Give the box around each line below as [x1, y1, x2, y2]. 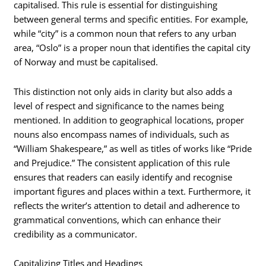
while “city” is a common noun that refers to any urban [14, 27, 237, 40]
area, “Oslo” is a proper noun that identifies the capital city [14, 42, 251, 54]
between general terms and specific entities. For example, [14, 13, 249, 26]
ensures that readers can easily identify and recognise [14, 170, 233, 183]
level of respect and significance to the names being [14, 99, 224, 112]
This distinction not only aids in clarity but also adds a [14, 85, 233, 97]
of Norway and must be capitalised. [14, 56, 159, 68]
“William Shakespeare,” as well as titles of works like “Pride [14, 142, 252, 154]
